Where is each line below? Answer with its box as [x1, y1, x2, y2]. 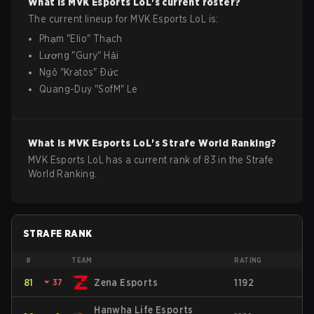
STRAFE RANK [23, 228, 93, 239]
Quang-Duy [39, 83, 93, 95]
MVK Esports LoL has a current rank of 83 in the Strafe [28, 154, 274, 165]
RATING [234, 256, 262, 264]
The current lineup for [28, 13, 131, 25]
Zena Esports [94, 277, 158, 288]
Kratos [64, 67, 94, 78]
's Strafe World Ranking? [151, 137, 277, 149]
